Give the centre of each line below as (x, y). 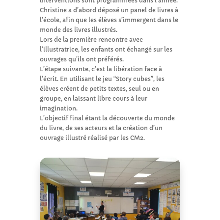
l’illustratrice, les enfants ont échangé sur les (106, 49)
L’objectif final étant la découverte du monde (107, 118)
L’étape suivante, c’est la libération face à (101, 69)
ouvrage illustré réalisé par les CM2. (92, 137)
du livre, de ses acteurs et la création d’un (101, 128)
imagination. (58, 108)
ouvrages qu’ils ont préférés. (82, 59)
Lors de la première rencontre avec (91, 39)
